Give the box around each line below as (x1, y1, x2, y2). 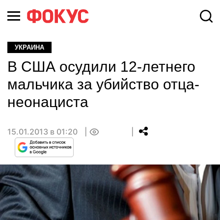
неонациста (7, 94, 88, 110)
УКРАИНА (15, 44, 44, 51)
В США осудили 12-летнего (7, 58, 195, 75)
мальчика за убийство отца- (7, 76, 199, 92)
